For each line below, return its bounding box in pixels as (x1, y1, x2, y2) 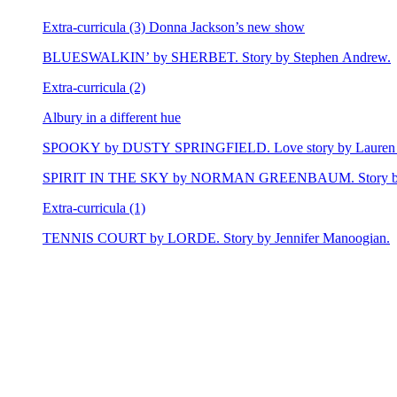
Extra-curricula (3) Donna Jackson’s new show (43, 19, 305, 35)
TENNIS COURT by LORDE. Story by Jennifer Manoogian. (43, 230, 390, 246)
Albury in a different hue (43, 110, 181, 126)
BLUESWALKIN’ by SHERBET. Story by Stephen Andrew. (43, 50, 391, 66)
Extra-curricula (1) (43, 200, 145, 216)
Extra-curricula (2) (43, 80, 145, 96)
